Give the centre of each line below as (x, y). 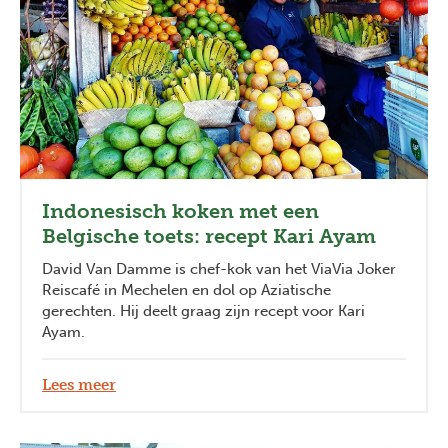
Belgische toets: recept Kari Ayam (209, 235)
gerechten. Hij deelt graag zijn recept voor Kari (203, 310)
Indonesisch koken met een (180, 210)
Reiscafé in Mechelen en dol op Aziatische (186, 289)
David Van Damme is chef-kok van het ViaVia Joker (219, 268)
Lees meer (79, 384)
